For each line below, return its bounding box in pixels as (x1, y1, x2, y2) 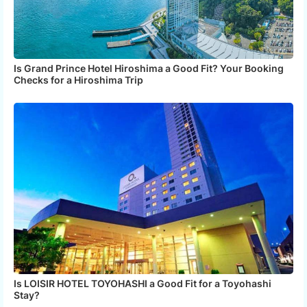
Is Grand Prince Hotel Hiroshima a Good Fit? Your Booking (14, 62, 284, 74)
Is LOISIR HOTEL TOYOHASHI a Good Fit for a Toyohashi (14, 277, 271, 289)
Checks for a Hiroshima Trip (14, 73, 143, 86)
